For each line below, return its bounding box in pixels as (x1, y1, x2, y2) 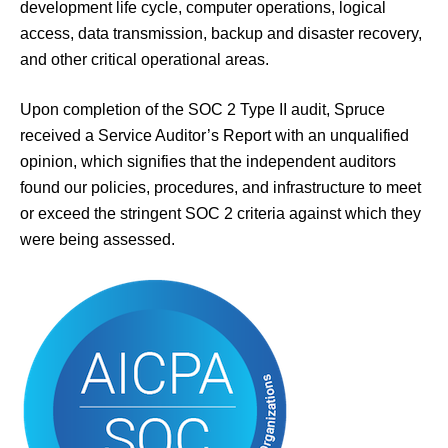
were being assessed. (20, 230, 175, 248)
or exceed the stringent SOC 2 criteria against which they (20, 204, 421, 222)
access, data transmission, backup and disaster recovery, (20, 24, 422, 42)
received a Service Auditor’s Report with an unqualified (20, 126, 409, 144)
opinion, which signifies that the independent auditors (20, 152, 396, 170)
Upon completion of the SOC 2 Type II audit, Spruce (20, 100, 385, 118)
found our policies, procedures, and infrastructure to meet (20, 178, 421, 196)
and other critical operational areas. (20, 50, 269, 68)
